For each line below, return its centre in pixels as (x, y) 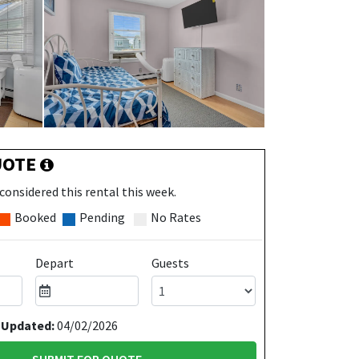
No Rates (174, 217)
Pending (101, 217)
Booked (34, 217)
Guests (171, 263)
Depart (54, 263)
